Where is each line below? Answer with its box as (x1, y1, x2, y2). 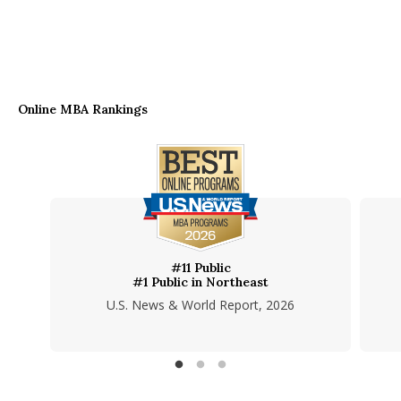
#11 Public (170, 260, 231, 276)
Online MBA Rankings (18, 101, 149, 117)
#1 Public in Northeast (132, 274, 269, 290)
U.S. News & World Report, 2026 (107, 296, 294, 313)
